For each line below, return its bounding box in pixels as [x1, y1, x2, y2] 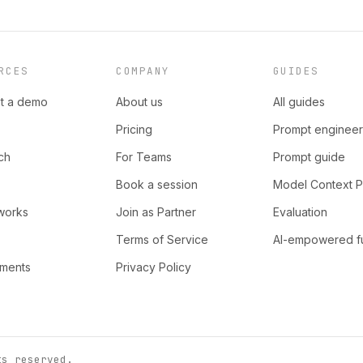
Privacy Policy [116, 260, 192, 274]
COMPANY [116, 64, 170, 78]
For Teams [116, 150, 173, 164]
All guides [272, 95, 325, 109]
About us [116, 95, 164, 109]
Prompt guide [272, 150, 345, 164]
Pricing [116, 122, 153, 136]
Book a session [116, 177, 199, 191]
